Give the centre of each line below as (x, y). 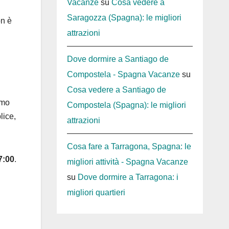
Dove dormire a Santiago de (118, 59)
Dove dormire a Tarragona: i (128, 177)
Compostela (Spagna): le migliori (126, 105)
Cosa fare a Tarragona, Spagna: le (129, 147)
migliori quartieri (96, 193)
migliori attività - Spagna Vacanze (127, 162)
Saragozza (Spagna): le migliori (124, 18)
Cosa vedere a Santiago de (116, 90)
